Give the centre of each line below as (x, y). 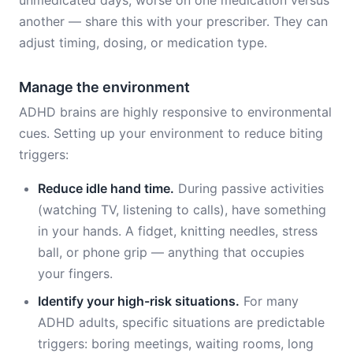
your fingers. (75, 273)
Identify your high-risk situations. (139, 301)
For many (269, 301)
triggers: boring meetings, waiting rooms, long (176, 344)
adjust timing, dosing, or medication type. (143, 43)
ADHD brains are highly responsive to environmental (175, 112)
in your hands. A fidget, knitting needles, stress (178, 231)
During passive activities (249, 188)
